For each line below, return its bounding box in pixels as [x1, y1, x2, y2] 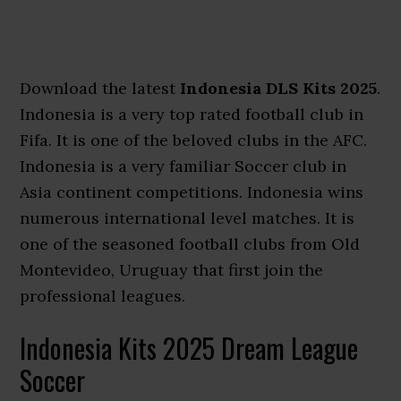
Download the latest [20, 78, 181, 98]
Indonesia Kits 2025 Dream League [20, 328, 359, 368]
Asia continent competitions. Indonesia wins [20, 182, 364, 202]
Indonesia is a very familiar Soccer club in [20, 156, 347, 176]
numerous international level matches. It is [20, 208, 355, 228]
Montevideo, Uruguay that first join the [20, 260, 324, 280]
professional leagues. [20, 286, 186, 306]
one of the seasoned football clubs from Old [20, 234, 361, 254]
